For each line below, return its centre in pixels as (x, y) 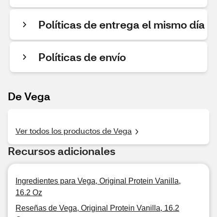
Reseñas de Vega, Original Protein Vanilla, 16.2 (97, 208)
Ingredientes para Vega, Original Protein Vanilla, (98, 181)
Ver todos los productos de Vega (74, 131)
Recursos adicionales (62, 151)
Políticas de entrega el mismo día (122, 24)
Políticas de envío (82, 57)
